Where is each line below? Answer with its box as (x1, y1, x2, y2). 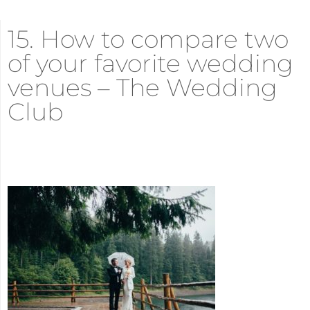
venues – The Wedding (8, 73, 277, 103)
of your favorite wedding (8, 48, 293, 79)
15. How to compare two (8, 24, 289, 55)
